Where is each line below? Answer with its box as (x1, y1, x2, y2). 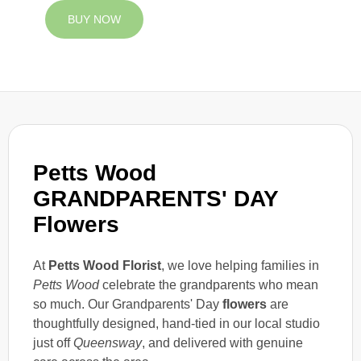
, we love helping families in (161, 258, 319, 272)
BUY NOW (68, 13, 121, 27)
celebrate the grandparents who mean (99, 277, 318, 292)
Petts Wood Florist (48, 258, 161, 272)
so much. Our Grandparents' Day (33, 297, 222, 311)
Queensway (73, 335, 142, 350)
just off (33, 335, 73, 350)
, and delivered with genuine (142, 335, 303, 350)
